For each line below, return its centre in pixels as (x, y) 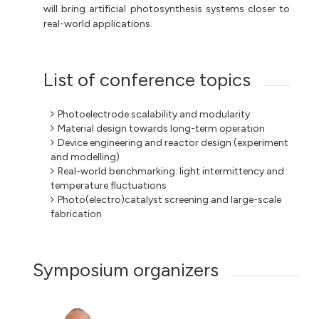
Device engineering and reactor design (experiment (173, 142)
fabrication (77, 214)
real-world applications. (98, 23)
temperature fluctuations (109, 185)
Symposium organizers (126, 270)
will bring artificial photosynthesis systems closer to (167, 9)
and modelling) (85, 157)
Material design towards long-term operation (162, 128)
